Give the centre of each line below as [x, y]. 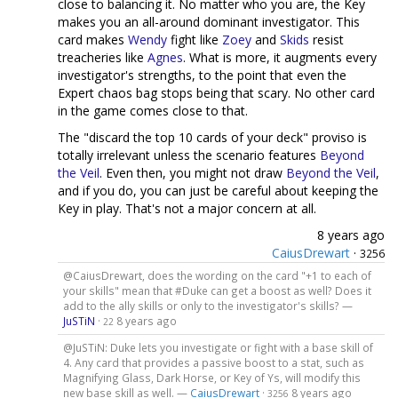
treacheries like [103, 57]
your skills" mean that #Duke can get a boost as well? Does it [217, 290]
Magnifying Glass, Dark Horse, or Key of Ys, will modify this [211, 377]
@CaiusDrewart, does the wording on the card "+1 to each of [217, 275]
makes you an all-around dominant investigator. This [209, 22]
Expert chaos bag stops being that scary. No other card [216, 93]
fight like [195, 40]
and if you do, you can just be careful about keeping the [218, 191]
